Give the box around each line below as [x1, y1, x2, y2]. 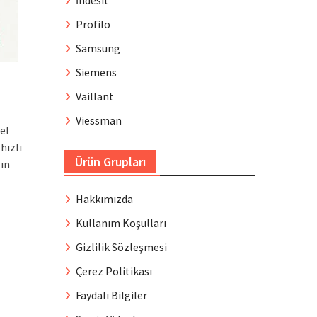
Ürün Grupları [75, 154, 146, 170]
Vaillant [76, 89, 114, 103]
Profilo [76, 17, 110, 31]
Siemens [76, 65, 117, 79]
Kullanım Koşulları [76, 216, 166, 230]
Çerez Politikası [76, 264, 152, 278]
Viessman [76, 113, 122, 127]
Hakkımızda [76, 192, 133, 206]
